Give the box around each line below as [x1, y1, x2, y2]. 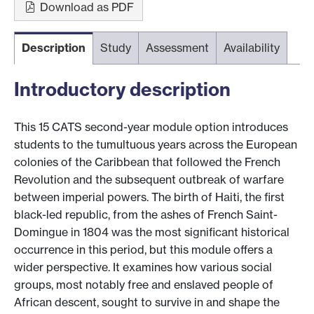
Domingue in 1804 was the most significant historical [14, 225, 289, 240]
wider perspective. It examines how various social [14, 260, 272, 275]
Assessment [146, 40, 209, 55]
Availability [224, 40, 280, 55]
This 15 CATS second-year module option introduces [14, 120, 288, 135]
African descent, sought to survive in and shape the [14, 295, 280, 310]
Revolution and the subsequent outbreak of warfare [14, 172, 284, 187]
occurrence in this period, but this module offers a [14, 243, 273, 257]
